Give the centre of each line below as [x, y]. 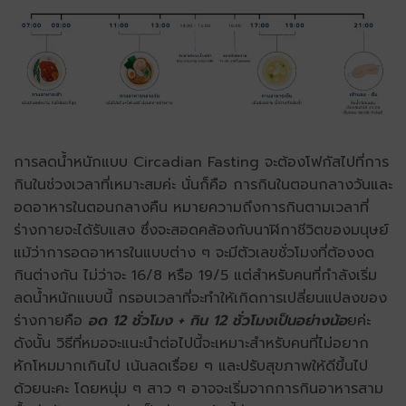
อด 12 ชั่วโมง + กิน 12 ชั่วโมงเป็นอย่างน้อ [217, 320]
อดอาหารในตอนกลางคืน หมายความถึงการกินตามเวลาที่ [191, 207]
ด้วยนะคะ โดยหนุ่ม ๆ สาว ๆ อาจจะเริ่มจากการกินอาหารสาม [198, 388]
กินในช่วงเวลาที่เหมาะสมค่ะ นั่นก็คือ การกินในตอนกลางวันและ [203, 184]
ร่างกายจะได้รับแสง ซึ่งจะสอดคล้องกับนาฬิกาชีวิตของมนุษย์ [201, 230]
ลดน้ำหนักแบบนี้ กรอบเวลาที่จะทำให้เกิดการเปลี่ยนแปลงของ [200, 298]
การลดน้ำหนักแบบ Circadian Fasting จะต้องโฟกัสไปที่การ [201, 162]
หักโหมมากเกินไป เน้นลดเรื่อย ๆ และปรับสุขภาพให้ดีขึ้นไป [191, 366]
